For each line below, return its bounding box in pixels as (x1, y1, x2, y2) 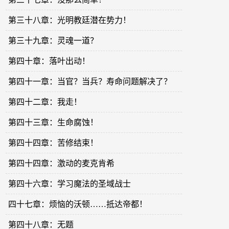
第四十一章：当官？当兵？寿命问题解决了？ (8, 77, 172, 86)
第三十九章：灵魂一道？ (8, 36, 99, 45)
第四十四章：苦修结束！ (8, 139, 99, 148)
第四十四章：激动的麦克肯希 (8, 159, 115, 168)
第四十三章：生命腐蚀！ (8, 118, 99, 127)
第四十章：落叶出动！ (8, 57, 90, 66)
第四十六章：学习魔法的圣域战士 (8, 179, 131, 189)
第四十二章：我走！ (8, 98, 82, 107)
